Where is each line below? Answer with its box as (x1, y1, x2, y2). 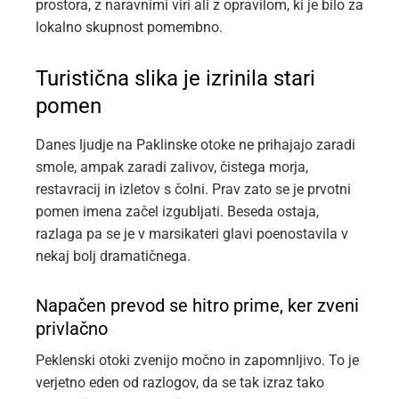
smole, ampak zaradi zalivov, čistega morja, (36, 159, 308, 176)
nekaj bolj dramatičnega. (36, 248, 191, 265)
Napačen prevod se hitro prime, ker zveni (36, 295, 359, 317)
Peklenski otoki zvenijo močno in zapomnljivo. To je (36, 352, 359, 370)
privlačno (36, 318, 108, 340)
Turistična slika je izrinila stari (36, 66, 315, 92)
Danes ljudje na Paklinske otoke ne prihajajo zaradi (36, 136, 355, 154)
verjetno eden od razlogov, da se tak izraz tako (36, 374, 324, 392)
